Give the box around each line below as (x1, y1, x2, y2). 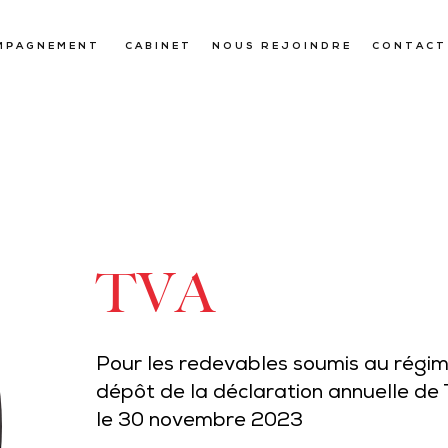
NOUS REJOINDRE (212, 41, 352, 52)
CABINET (125, 41, 192, 52)
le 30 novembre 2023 (96, 410, 304, 434)
